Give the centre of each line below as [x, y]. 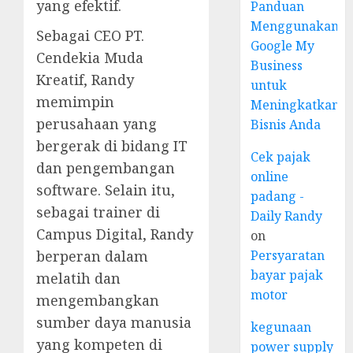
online [270, 176]
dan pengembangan [106, 168]
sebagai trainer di [98, 212]
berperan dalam [92, 256]
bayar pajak [287, 275]
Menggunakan [295, 26]
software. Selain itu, [106, 190]
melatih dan [78, 279]
